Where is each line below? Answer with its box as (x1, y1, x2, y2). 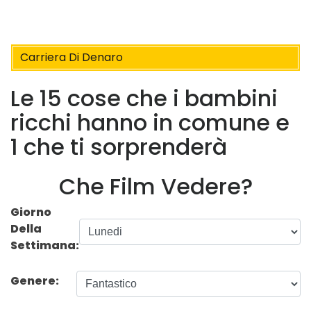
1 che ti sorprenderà (10, 131, 227, 163)
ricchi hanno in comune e (10, 107, 289, 139)
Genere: (10, 272, 61, 289)
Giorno (10, 203, 51, 220)
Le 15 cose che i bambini (10, 83, 278, 115)
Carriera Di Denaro (20, 49, 123, 65)
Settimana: (10, 237, 79, 253)
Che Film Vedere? (58, 170, 253, 202)
